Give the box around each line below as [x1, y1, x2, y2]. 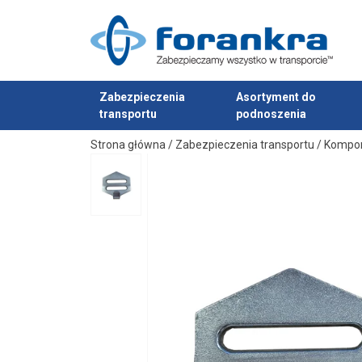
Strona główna [90, 138, 166, 152]
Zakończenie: [139, 31, 222, 47]
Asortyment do [235, 90, 316, 103]
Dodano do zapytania [90, 122, 209, 138]
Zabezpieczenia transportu [175, 138, 314, 152]
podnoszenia [235, 107, 306, 120]
